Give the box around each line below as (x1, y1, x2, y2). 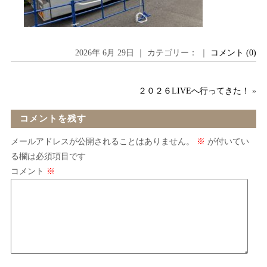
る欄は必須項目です (10, 151, 86, 161)
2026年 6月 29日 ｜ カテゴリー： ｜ (75, 48, 211, 57)
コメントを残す (19, 113, 86, 123)
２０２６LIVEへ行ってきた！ (138, 86, 250, 95)
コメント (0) (210, 48, 257, 57)
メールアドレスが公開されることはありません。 (10, 136, 194, 146)
